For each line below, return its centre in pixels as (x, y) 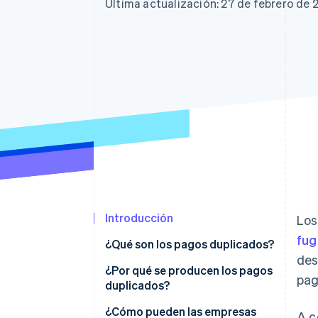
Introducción (139, 218)
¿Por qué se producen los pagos (189, 270)
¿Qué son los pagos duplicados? (190, 244)
